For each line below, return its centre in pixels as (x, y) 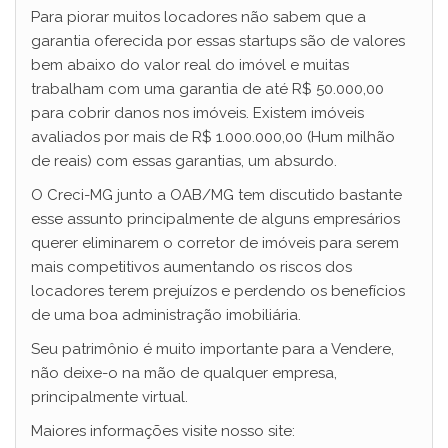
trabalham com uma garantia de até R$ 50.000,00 (207, 89)
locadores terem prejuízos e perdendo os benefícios (218, 291)
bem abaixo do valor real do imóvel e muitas (190, 65)
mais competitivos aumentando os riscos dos (191, 267)
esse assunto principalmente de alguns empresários (215, 219)
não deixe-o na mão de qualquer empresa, (184, 373)
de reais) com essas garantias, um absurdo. (184, 161)
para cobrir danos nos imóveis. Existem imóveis (197, 113)
